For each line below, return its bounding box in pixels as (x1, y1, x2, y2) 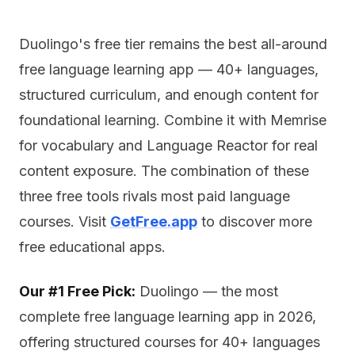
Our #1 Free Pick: (19, 283, 136, 300)
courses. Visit (19, 213, 110, 230)
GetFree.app (110, 213, 197, 230)
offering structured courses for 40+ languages (19, 334, 320, 350)
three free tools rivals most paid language (19, 188, 290, 204)
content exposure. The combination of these (19, 162, 309, 179)
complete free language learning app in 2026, (19, 308, 316, 325)
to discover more (197, 213, 312, 230)
